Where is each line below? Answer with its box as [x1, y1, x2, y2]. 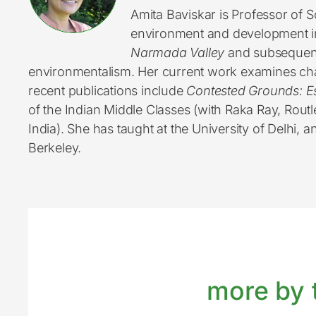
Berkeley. [28, 140, 82, 156]
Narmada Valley [130, 44, 225, 61]
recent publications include [28, 83, 187, 99]
